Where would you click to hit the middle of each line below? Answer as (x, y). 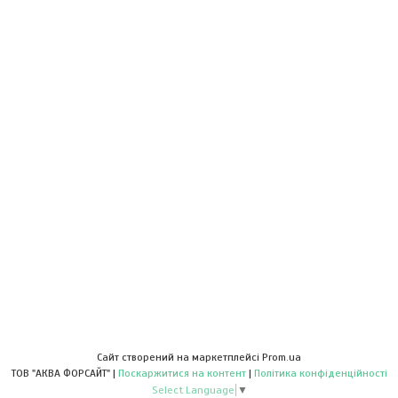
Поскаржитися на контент (182, 373)
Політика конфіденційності (320, 373)
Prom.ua (282, 357)
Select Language (193, 390)
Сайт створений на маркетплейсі (179, 357)
